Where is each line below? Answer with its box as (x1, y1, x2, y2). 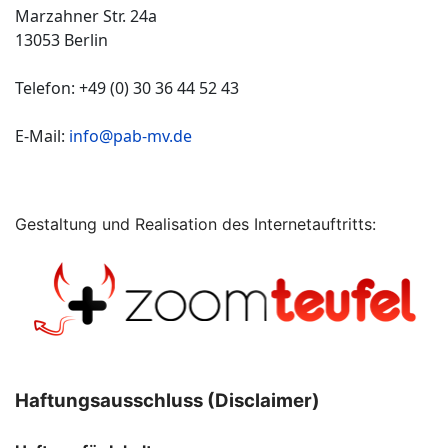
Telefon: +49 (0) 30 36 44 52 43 (15, 77, 239, 99)
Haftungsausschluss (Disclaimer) (15, 388, 320, 412)
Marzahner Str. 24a (15, 5, 157, 27)
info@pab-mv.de (69, 125, 192, 147)
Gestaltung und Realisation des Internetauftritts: (15, 214, 376, 234)
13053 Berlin (15, 29, 108, 51)
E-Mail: (15, 125, 69, 147)
